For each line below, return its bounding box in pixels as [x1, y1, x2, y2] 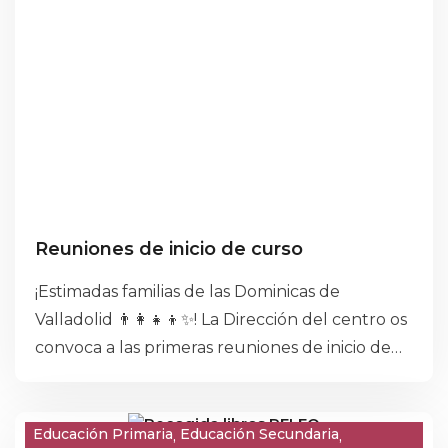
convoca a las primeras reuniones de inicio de [35, 338, 391, 357]
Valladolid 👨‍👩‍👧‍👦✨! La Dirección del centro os [35, 310, 407, 329]
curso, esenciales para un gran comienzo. [35, 366, 360, 385]
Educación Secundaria [180, 425, 339, 443]
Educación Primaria [33, 425, 173, 443]
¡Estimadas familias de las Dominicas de [35, 282, 340, 301]
